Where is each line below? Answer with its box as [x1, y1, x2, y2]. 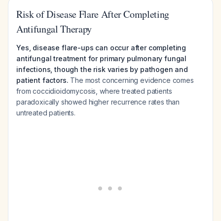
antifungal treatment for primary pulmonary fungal [16, 54, 187, 63]
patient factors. [16, 76, 69, 84]
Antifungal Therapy [16, 22, 92, 36]
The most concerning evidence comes [68, 76, 194, 84]
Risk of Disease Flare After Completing [16, 7, 170, 21]
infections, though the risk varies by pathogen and [16, 65, 188, 74]
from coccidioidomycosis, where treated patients [16, 87, 172, 95]
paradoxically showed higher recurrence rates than [16, 98, 180, 106]
